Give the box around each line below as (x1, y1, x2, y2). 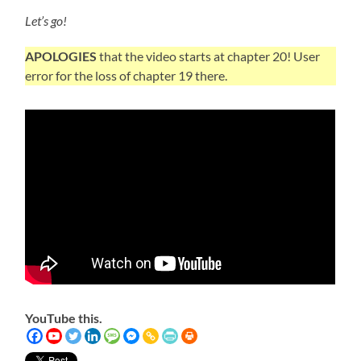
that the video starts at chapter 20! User (97, 48, 321, 64)
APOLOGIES (25, 48, 98, 64)
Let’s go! (25, 12, 68, 28)
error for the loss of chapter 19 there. (25, 67, 228, 83)
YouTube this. (25, 310, 103, 326)
